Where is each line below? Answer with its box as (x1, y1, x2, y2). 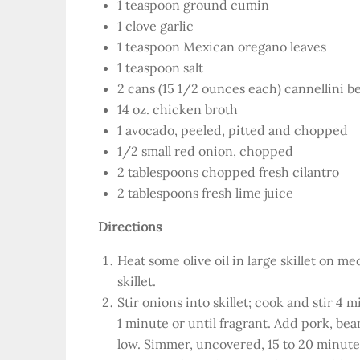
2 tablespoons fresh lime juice (117, 185, 293, 201)
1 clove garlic (117, 18, 194, 34)
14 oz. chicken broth (117, 101, 238, 117)
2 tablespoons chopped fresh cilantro (117, 164, 339, 180)
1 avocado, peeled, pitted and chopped (117, 122, 348, 138)
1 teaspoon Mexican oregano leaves (117, 39, 326, 55)
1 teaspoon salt (117, 59, 203, 76)
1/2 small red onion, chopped (117, 143, 293, 159)
